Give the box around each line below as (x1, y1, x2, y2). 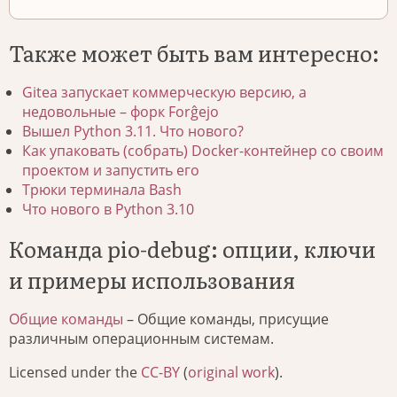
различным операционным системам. (9, 328, 274, 348)
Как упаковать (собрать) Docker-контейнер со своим (22, 140, 384, 160)
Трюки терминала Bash (22, 179, 182, 199)
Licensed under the (9, 362, 141, 382)
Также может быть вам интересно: (9, 36, 379, 68)
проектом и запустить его (22, 160, 199, 180)
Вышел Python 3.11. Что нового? (22, 121, 244, 141)
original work (188, 362, 275, 382)
